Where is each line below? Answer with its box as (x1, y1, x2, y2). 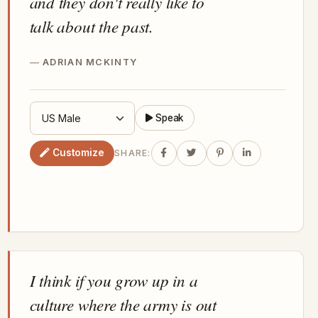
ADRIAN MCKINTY (43, 56, 138, 67)
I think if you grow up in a (29, 268, 198, 291)
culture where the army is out (29, 292, 216, 315)
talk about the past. (29, 14, 154, 37)
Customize (52, 147, 104, 159)
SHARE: (114, 148, 151, 159)
